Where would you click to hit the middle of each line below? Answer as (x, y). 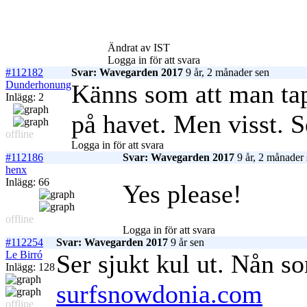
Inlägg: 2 (25, 97)
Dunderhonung (38, 85)
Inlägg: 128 (30, 267)
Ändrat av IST (139, 48)
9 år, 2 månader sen (226, 73)
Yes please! (182, 194)
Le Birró (24, 255)
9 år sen (186, 243)
